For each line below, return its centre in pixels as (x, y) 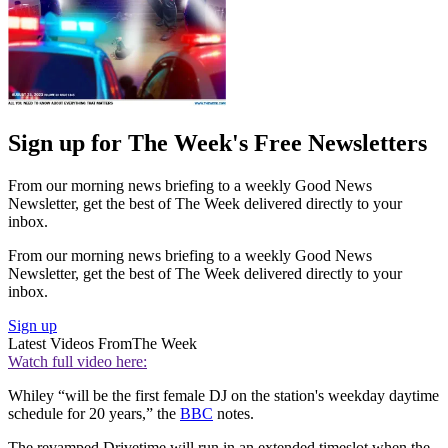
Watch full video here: (77, 361)
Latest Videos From (70, 343)
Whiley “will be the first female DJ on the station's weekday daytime (223, 395)
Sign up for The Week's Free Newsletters (217, 142)
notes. (233, 413)
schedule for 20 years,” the (94, 413)
